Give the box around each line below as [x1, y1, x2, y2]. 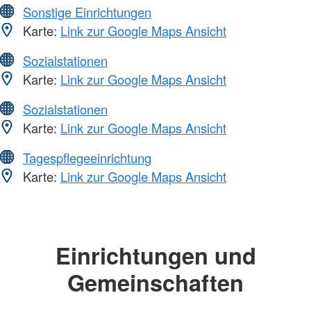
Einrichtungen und [55, 238, 256, 271]
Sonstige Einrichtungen [23, 2, 151, 21]
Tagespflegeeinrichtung [23, 148, 151, 167]
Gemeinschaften [67, 265, 244, 299]
